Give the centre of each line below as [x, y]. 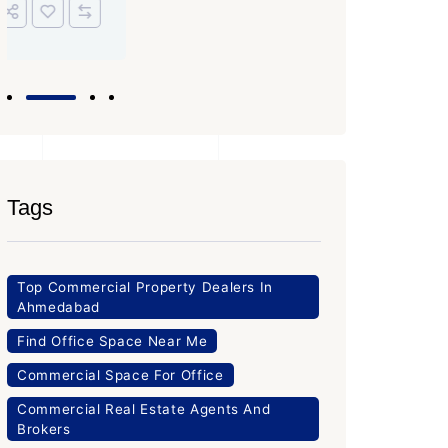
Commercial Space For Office [120, 374]
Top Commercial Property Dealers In [145, 286]
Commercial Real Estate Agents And [144, 408]
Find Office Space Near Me [112, 340]
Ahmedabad [58, 306]
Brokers [44, 428]
